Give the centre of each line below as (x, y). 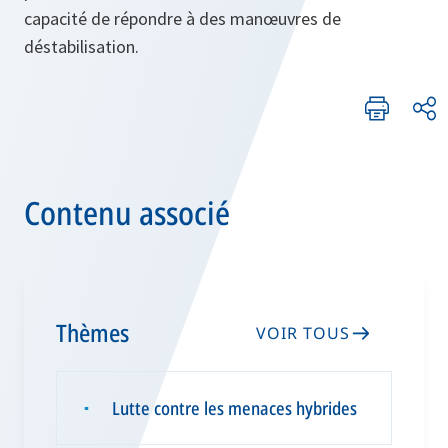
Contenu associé (127, 212)
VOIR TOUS (303, 332)
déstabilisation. (81, 46)
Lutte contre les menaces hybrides (234, 407)
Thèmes (92, 332)
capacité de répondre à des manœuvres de (182, 18)
